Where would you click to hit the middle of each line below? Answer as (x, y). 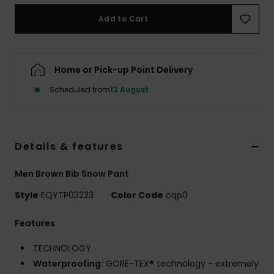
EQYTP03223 (67, 195)
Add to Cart (123, 18)
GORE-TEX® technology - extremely (181, 263)
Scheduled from (80, 89)
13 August (129, 89)
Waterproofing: (68, 263)
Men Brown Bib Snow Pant (72, 173)
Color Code (137, 195)
